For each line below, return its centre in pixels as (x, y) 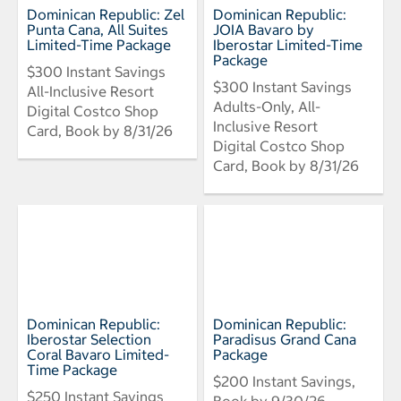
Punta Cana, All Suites (98, 29)
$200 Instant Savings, (284, 381)
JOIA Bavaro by (264, 29)
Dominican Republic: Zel (106, 14)
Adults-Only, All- (267, 106)
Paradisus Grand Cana (285, 339)
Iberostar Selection (89, 339)
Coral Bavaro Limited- (98, 354)
